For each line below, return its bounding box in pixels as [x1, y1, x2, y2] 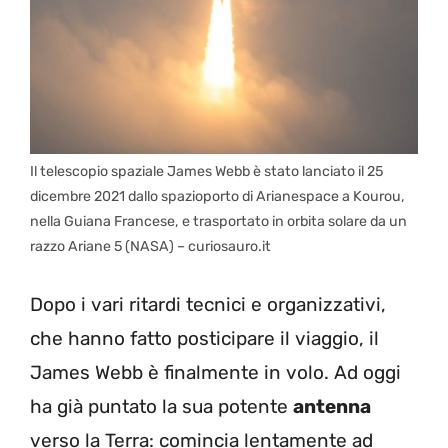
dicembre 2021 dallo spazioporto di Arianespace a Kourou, [30, 188, 405, 206]
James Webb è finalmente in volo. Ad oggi [30, 360, 401, 384]
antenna [293, 394, 371, 418]
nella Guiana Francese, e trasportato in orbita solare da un [30, 213, 407, 231]
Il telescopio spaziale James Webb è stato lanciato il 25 [30, 163, 383, 181]
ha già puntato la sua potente [30, 394, 293, 418]
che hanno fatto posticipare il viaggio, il [30, 326, 379, 350]
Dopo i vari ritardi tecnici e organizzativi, [30, 292, 386, 316]
